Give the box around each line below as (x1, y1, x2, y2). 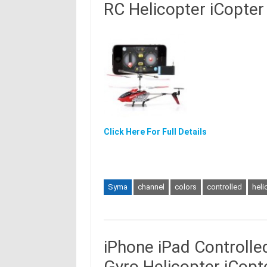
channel (137, 182, 164, 191)
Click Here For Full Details (103, 127, 207, 136)
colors (174, 182, 197, 191)
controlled (206, 182, 242, 191)
